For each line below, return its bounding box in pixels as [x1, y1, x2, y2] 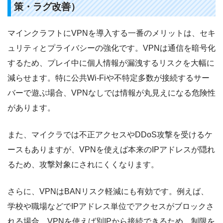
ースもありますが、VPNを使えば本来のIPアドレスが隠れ [7, 145, 215, 154]
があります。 [7, 104, 55, 112]
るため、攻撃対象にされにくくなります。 [7, 160, 159, 169]
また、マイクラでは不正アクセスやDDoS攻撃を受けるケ [7, 130, 213, 139]
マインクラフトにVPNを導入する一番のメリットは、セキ [7, 29, 216, 38]
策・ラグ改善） [13, 1, 80, 12]
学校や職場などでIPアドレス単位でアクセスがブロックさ [7, 202, 214, 211]
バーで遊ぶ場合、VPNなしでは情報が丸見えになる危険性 [7, 89, 216, 98]
